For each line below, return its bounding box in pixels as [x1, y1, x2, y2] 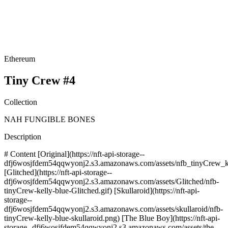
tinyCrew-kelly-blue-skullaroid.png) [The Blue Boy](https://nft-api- [4, 213, 220, 222]
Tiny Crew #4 [4, 73, 75, 87]
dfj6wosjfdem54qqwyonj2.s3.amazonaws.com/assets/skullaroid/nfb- [4, 204, 223, 213]
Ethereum [4, 54, 35, 63]
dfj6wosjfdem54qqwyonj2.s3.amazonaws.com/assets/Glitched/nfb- [4, 177, 219, 186]
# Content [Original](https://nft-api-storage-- [4, 149, 145, 158]
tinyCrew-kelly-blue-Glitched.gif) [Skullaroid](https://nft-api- [4, 186, 199, 195]
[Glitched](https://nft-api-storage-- [4, 167, 112, 177]
